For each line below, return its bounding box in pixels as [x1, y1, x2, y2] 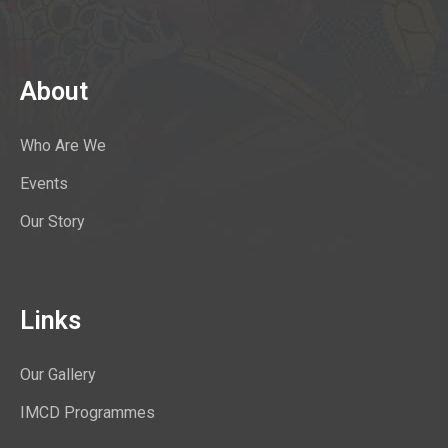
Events [20, 173, 68, 193]
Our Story [20, 211, 85, 231]
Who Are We [20, 135, 106, 155]
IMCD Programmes [20, 402, 155, 422]
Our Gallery [20, 364, 96, 384]
